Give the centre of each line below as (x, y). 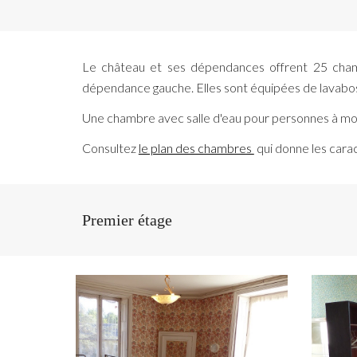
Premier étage (127, 220)
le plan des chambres (196, 148)
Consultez (110, 148)
